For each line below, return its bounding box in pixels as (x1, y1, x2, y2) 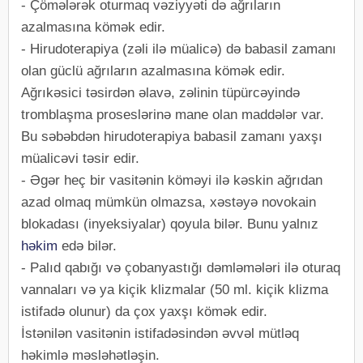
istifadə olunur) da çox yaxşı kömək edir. (21, 304, 267, 319)
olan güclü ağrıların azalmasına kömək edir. (21, 63, 285, 79)
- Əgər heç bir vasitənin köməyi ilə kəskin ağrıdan (21, 173, 322, 188)
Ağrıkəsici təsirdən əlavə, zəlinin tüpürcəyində (21, 85, 300, 100)
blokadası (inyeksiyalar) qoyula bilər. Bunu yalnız (21, 216, 318, 232)
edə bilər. (58, 238, 117, 254)
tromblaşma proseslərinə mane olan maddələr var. (21, 107, 324, 122)
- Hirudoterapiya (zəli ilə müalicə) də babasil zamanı (21, 41, 336, 57)
